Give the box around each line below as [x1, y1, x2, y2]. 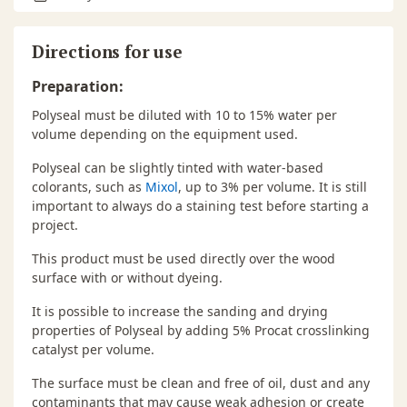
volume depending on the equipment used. [32, 124, 298, 143]
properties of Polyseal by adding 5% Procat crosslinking [32, 321, 370, 339]
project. [32, 215, 78, 233]
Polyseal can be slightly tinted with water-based [32, 158, 323, 176]
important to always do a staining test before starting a [32, 196, 369, 214]
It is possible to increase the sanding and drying [32, 302, 328, 320]
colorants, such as [32, 177, 145, 195]
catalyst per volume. [32, 340, 154, 358]
